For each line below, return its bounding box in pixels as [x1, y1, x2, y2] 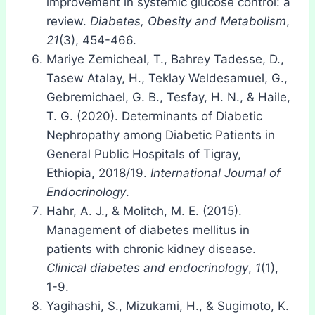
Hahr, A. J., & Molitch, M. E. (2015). [46, 203, 242, 218]
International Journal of [150, 165, 281, 180]
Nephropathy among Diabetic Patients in [46, 127, 275, 142]
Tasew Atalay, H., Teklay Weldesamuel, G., [46, 70, 288, 85]
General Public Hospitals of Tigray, [46, 146, 241, 161]
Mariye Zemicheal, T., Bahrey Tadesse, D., [46, 51, 284, 66]
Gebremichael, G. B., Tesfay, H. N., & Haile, [46, 89, 290, 104]
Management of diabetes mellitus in [46, 222, 250, 237]
